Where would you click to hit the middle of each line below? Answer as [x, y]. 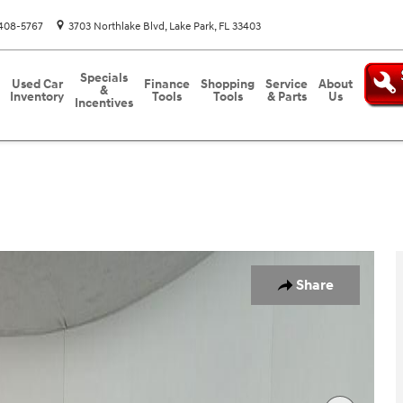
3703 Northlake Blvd [116, 27]
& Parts [287, 97]
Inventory [37, 97]
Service [287, 84]
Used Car [37, 84]
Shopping [228, 84]
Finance [167, 84]
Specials [104, 78]
